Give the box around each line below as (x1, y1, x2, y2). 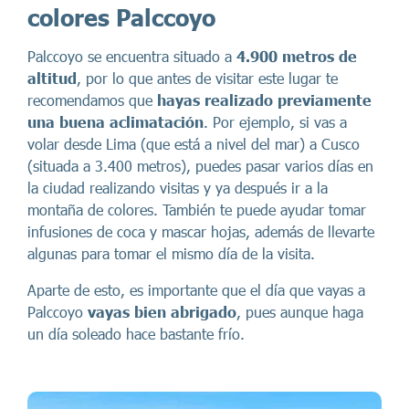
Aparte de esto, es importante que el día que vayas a (27, 281, 365, 299)
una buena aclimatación (27, 113, 204, 131)
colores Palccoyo (27, 4, 215, 31)
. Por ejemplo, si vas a (204, 113, 347, 131)
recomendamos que (27, 91, 157, 109)
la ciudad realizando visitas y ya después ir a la (27, 179, 328, 196)
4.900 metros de (236, 47, 357, 65)
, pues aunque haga (236, 303, 363, 320)
